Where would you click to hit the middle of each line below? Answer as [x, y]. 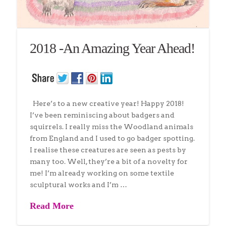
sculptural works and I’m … [78, 184]
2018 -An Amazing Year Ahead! [112, 48]
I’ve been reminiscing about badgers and [102, 115]
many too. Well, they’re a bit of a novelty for [108, 161]
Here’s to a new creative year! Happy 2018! [107, 103]
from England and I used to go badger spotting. [112, 138]
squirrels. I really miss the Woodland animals [111, 126]
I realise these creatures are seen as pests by [108, 150]
